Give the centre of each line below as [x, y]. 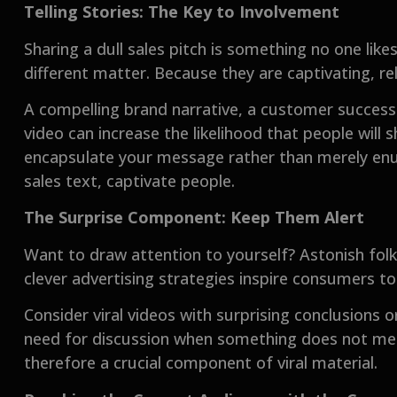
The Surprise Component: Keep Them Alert [195, 218]
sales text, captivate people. [130, 181]
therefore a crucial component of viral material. [201, 363]
